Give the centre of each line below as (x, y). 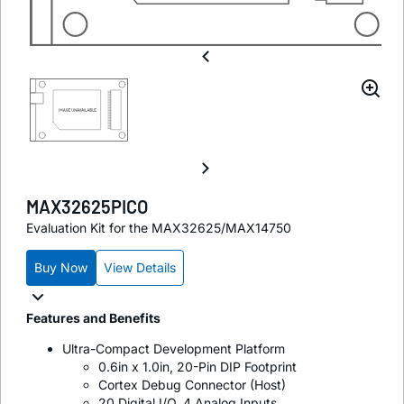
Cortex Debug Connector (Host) (192, 384)
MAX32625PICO (87, 206)
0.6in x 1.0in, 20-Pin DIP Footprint (197, 366)
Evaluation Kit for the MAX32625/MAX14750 (159, 227)
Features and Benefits (93, 317)
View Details (140, 267)
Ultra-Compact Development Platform (174, 348)
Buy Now (61, 267)
